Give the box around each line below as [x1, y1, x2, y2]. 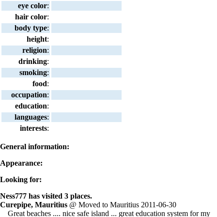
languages [15, 112, 47, 121]
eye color [18, 1, 47, 10]
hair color [15, 12, 47, 21]
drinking [18, 57, 47, 65]
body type [15, 23, 47, 32]
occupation [11, 90, 47, 99]
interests [20, 124, 47, 132]
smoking [19, 68, 47, 77]
